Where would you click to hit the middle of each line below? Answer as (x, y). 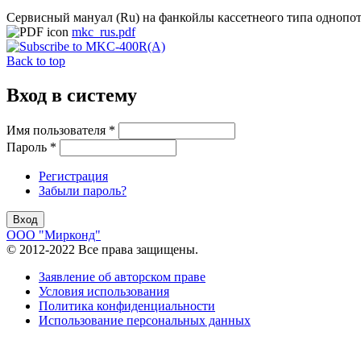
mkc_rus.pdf (104, 31)
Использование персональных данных (145, 320)
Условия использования (104, 291)
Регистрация (73, 176)
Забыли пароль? (83, 190)
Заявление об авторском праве (122, 276)
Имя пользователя (58, 130)
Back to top (36, 60)
